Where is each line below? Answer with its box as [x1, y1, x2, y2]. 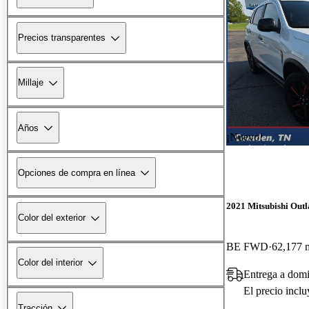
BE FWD [226, 240, 268, 252]
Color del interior [18, 257, 83, 268]
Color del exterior [18, 212, 86, 223]
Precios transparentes [18, 32, 106, 43]
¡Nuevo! [226, 130, 263, 143]
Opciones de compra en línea [18, 167, 135, 178]
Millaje [18, 77, 43, 88]
